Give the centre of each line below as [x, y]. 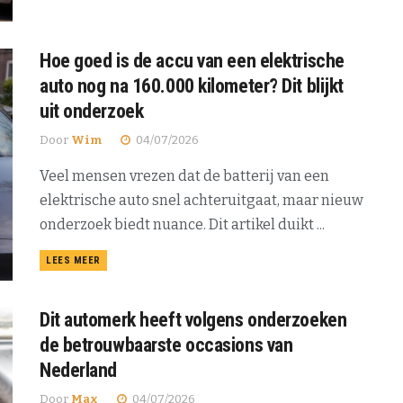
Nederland [79, 370]
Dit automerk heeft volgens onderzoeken [193, 319]
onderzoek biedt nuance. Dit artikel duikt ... [182, 225]
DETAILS [120, 260]
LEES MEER [73, 261]
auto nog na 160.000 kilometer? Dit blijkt [192, 86]
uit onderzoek [92, 112]
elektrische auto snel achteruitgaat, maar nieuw [201, 201]
